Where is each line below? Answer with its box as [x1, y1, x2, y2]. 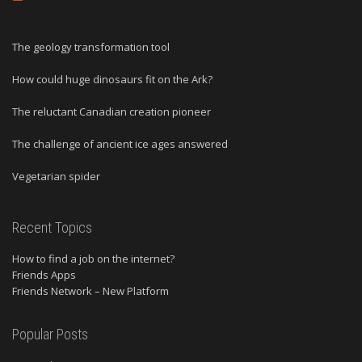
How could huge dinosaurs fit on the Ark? [12, 71, 213, 86]
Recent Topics [12, 218, 92, 236]
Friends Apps [12, 267, 76, 282]
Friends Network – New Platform [12, 283, 169, 298]
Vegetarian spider [12, 168, 100, 183]
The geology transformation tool [12, 39, 170, 54]
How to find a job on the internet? [12, 250, 175, 266]
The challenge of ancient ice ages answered [12, 136, 228, 151]
